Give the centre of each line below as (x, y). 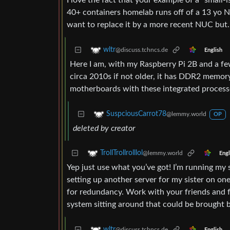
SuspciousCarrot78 (136, 114)
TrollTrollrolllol (121, 153)
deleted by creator (104, 129)
